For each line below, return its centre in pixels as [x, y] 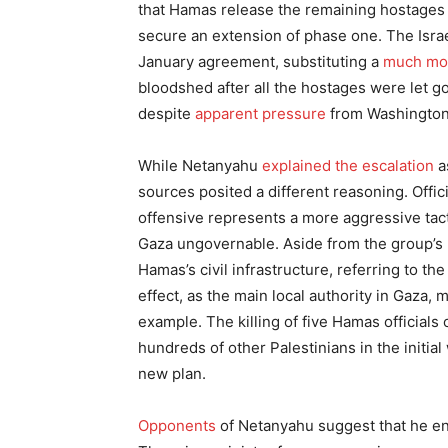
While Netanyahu [200, 165]
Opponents [177, 425]
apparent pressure [260, 113]
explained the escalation [348, 165]
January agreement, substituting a [260, 61]
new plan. [172, 373]
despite [166, 113]
